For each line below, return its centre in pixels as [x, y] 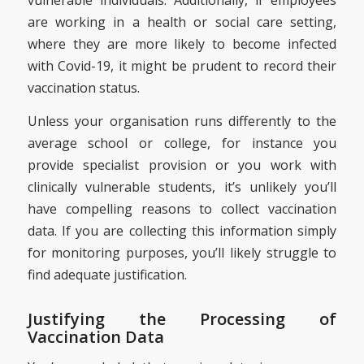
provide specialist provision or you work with [182, 165]
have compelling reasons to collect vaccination [182, 208]
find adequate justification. [107, 274]
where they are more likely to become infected [182, 44]
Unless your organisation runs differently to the [182, 121]
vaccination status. [83, 88]
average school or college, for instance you [182, 143]
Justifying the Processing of [182, 318]
